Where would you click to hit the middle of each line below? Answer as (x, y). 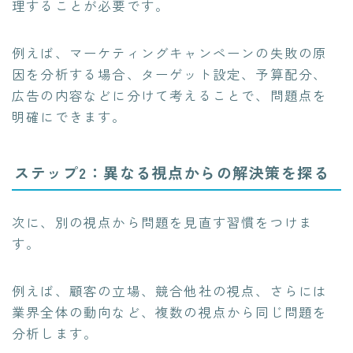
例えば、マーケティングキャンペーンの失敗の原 (170, 53)
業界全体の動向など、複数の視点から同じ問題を (170, 312)
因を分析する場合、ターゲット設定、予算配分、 (170, 74)
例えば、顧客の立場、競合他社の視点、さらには (170, 291)
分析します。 (55, 334)
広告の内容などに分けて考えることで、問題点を (170, 96)
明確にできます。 (69, 117)
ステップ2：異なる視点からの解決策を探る (172, 173)
